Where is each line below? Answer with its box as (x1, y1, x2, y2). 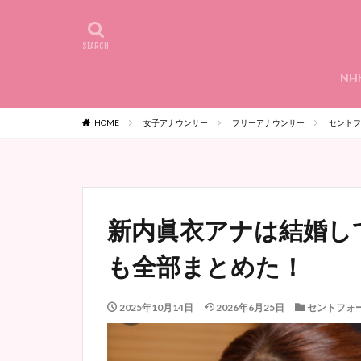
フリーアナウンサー (232, 118, 305, 127)
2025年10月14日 (118, 301, 193, 313)
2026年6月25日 (216, 301, 284, 313)
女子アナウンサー (143, 118, 208, 127)
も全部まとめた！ (107, 251, 305, 280)
